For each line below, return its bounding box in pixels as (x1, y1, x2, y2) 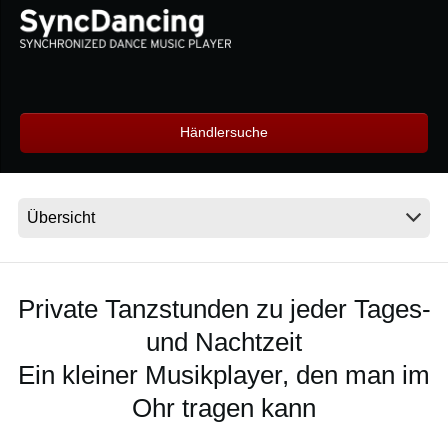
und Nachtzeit (146, 327, 302, 358)
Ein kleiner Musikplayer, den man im (18, 360, 430, 391)
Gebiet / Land (70, 104, 156, 120)
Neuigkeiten (70, 64, 145, 80)
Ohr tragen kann (132, 393, 316, 424)
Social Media (70, 144, 151, 160)
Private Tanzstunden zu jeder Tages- (17, 294, 431, 325)
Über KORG (70, 214, 151, 231)
